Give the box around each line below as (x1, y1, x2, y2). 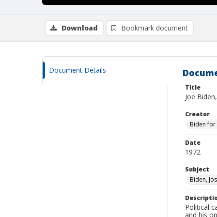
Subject (185, 165, 209, 173)
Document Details (49, 65, 106, 75)
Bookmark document (121, 23, 188, 32)
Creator (185, 110, 210, 118)
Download (62, 23, 98, 32)
